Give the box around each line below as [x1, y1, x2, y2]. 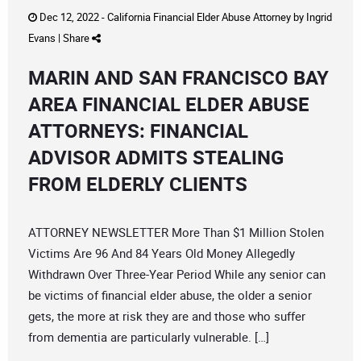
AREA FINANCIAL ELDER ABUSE [28, 91, 309, 118]
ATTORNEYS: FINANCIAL [28, 118, 248, 144]
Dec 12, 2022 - [37, 10, 107, 25]
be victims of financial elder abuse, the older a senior [28, 287, 312, 304]
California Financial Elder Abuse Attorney [107, 10, 291, 25]
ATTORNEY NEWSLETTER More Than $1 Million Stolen [28, 224, 324, 241]
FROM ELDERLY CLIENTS [28, 171, 247, 197]
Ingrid [306, 10, 332, 25]
